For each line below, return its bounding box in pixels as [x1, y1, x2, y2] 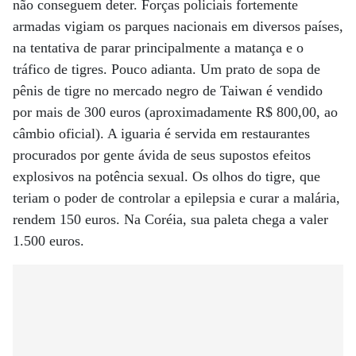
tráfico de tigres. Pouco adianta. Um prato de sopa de [13, 61, 320, 77]
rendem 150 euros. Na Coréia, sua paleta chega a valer [13, 211, 328, 227]
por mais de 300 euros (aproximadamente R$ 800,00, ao [13, 104, 338, 120]
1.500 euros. [13, 233, 84, 249]
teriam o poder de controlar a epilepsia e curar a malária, [13, 190, 340, 206]
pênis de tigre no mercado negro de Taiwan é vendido [13, 83, 323, 99]
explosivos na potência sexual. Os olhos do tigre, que [13, 168, 320, 184]
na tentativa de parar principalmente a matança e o [13, 40, 304, 56]
